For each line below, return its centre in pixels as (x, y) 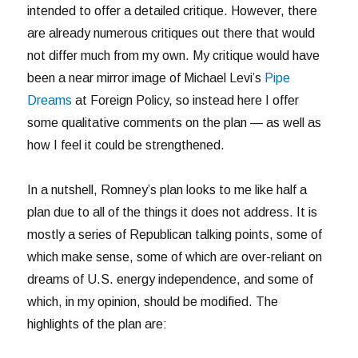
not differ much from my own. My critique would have (174, 55)
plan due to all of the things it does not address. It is (173, 212)
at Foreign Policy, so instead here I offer (186, 100)
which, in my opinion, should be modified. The (153, 301)
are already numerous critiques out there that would (171, 33)
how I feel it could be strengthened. (126, 145)
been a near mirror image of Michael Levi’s (146, 78)
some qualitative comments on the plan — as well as (175, 122)
